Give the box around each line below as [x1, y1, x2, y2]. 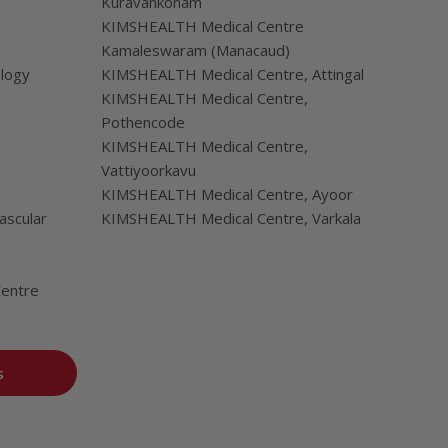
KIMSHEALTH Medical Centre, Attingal [100, 64, 364, 84]
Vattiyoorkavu [100, 160, 196, 180]
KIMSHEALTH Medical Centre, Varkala [100, 208, 361, 228]
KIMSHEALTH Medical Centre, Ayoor [100, 184, 353, 204]
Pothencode [100, 112, 185, 132]
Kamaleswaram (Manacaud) [100, 40, 290, 60]
